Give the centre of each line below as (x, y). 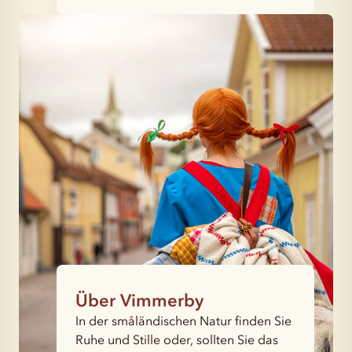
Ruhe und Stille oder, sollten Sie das (177, 339)
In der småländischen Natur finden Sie (183, 321)
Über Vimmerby (139, 301)
